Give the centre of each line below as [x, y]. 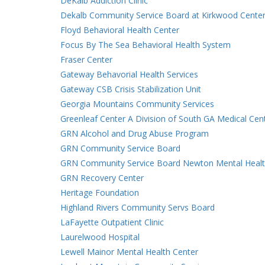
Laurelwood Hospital [100, 237]
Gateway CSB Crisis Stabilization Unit [131, 89]
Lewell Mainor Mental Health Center [129, 252]
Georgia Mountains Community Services [137, 104]
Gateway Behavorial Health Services [129, 74]
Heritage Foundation [100, 193]
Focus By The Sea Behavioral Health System [146, 45]
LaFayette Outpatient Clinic [112, 222]
